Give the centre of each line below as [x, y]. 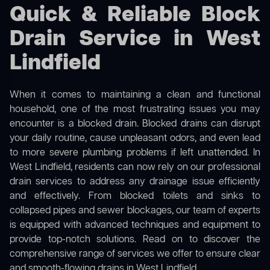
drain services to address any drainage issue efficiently [135, 182]
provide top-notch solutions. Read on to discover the [135, 240]
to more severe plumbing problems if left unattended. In [135, 153]
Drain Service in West [135, 40]
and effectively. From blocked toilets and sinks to [135, 197]
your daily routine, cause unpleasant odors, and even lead [135, 139]
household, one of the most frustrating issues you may [135, 110]
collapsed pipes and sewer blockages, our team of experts [135, 211]
